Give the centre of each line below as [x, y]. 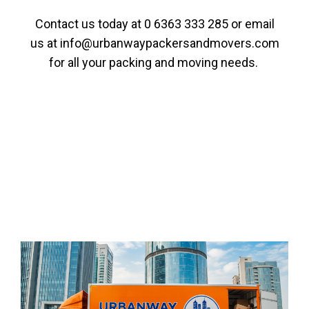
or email [251, 24]
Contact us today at [89, 24]
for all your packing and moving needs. [154, 62]
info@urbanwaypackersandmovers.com [169, 43]
